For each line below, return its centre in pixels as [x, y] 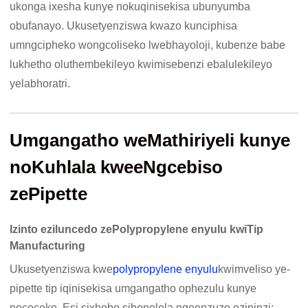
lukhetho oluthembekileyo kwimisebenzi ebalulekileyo [141, 65]
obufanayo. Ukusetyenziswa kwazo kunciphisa [124, 26]
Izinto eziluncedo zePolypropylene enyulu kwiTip [137, 230]
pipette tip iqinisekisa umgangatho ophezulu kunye [133, 289]
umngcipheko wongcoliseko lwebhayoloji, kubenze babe [148, 45]
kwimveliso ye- [254, 269]
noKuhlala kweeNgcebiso [117, 167]
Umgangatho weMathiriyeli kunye [150, 141]
